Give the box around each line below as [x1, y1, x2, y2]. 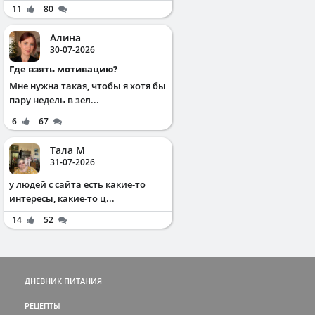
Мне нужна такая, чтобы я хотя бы [9, 79, 166, 92]
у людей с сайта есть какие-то [9, 177, 146, 191]
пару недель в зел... [9, 93, 99, 106]
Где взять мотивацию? [14, 62, 117, 75]
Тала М [50, 143, 85, 157]
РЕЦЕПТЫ [25, 300, 60, 311]
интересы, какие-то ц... [9, 191, 115, 205]
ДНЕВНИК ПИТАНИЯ [25, 275, 102, 286]
